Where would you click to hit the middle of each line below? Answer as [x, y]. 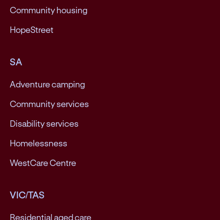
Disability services [44, 124]
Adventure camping [47, 84]
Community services [49, 104]
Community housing [49, 10]
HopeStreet [32, 30]
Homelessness [39, 143]
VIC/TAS [27, 195]
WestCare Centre [43, 163]
